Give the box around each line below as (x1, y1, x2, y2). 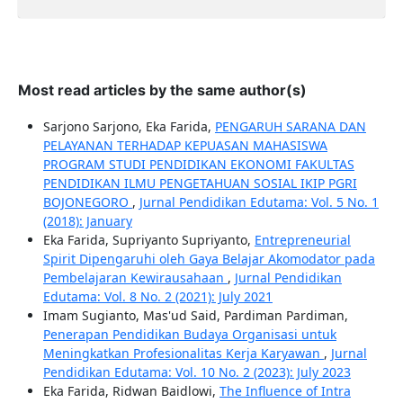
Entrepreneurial (254, 231, 351, 249)
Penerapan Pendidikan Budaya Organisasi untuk (42, 326, 336, 344)
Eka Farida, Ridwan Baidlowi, (42, 382, 219, 400)
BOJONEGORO (42, 193, 132, 211)
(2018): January (42, 212, 132, 230)
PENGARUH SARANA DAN (214, 118, 366, 136)
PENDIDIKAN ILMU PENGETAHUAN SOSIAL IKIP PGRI (42, 175, 357, 193)
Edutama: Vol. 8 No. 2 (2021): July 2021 (42, 288, 273, 306)
